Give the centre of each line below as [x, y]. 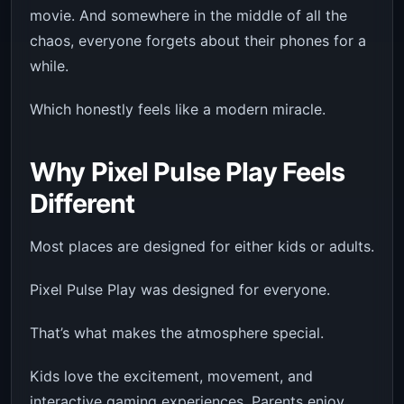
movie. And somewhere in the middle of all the [188, 15]
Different [83, 203]
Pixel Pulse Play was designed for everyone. [180, 289]
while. [49, 65]
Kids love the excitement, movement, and [171, 376]
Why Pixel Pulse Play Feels [188, 171]
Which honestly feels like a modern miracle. [178, 109]
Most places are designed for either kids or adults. [202, 246]
